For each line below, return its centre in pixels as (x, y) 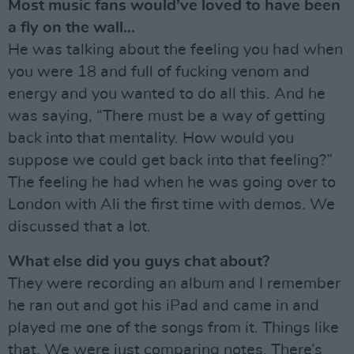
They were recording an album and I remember (174, 284)
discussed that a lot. (79, 227)
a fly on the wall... (72, 28)
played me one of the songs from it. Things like (173, 328)
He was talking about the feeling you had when (175, 50)
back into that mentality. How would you (151, 138)
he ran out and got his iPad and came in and (164, 306)
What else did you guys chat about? (139, 262)
